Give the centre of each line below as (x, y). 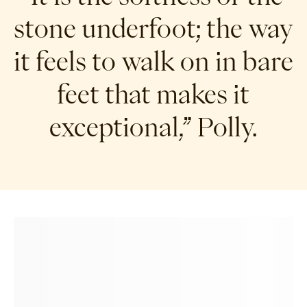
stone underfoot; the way (153, 28)
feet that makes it (153, 94)
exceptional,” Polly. (153, 126)
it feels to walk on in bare (153, 61)
